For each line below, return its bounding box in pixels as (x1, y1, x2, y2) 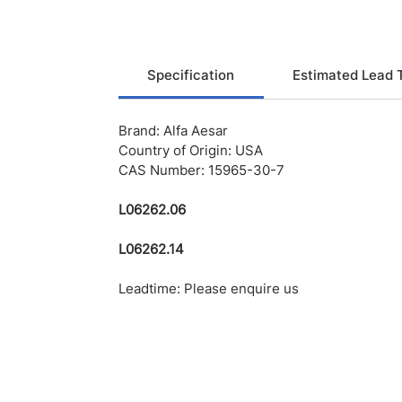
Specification (147, 66, 235, 84)
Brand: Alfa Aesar (118, 122, 228, 140)
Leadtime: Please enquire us (118, 280, 299, 298)
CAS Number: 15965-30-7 (118, 162, 284, 179)
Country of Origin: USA (118, 142, 263, 160)
